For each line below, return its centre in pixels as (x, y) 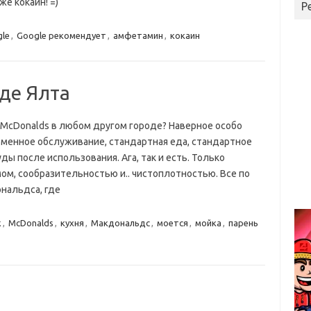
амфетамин (138, 35)
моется (172, 223)
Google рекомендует (61, 35)
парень (243, 223)
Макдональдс (120, 223)
